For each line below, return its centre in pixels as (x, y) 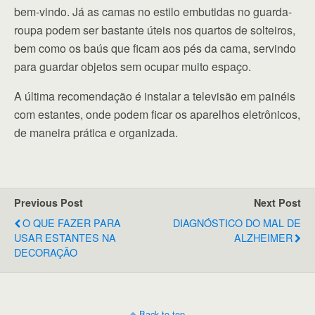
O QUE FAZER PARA (72, 222)
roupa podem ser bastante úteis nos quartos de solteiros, (155, 30)
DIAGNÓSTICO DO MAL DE (237, 222)
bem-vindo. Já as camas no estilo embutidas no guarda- (153, 11)
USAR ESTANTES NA (65, 237)
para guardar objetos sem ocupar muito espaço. (133, 66)
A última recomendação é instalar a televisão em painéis (155, 96)
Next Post (277, 202)
